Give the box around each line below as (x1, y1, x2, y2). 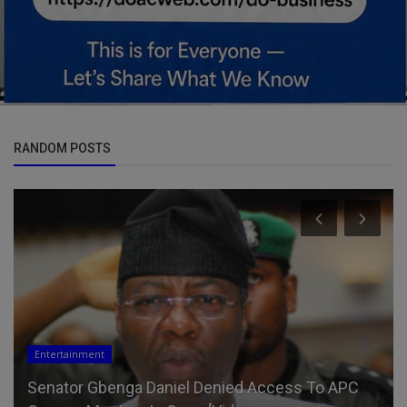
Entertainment (35, 348, 104, 362)
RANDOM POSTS (14, 140, 111, 155)
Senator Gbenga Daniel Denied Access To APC (27, 378, 359, 398)
